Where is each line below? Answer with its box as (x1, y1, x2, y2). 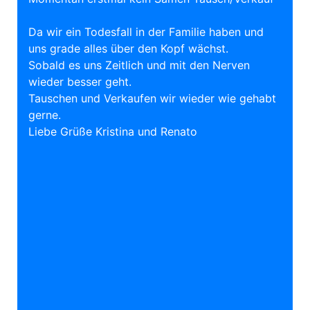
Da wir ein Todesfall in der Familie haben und (28, 25, 264, 39)
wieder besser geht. (28, 75, 131, 89)
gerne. (28, 108, 61, 122)
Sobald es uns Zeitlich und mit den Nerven (28, 58, 250, 73)
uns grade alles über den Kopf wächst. (28, 42, 228, 56)
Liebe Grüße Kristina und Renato (28, 125, 197, 139)
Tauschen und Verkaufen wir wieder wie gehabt (28, 91, 276, 106)
